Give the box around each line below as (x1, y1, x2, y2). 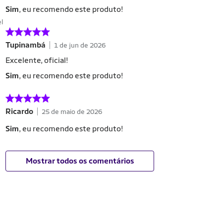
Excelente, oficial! (5, 55, 68, 65)
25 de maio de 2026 (42, 107, 102, 115)
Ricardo (5, 107, 33, 116)
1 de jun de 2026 (54, 41, 106, 49)
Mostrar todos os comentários (25, 156, 134, 166)
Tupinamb (5, 40, 46, 50)
